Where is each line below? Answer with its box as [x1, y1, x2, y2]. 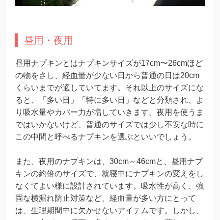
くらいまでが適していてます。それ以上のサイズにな [15, 83, 204, 92]
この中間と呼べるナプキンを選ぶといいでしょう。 [15, 133, 196, 141]
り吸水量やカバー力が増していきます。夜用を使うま [15, 108, 204, 117]
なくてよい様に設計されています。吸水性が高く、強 [15, 182, 204, 191]
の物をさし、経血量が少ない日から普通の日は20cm [15, 71, 199, 80]
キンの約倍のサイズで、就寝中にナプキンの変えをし [15, 169, 204, 178]
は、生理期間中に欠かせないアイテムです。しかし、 [15, 206, 204, 215]
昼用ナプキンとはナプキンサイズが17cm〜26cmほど [15, 59, 203, 68]
